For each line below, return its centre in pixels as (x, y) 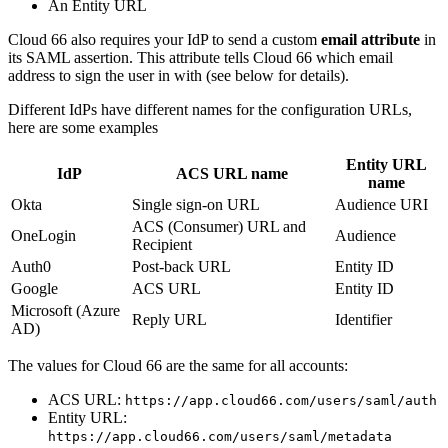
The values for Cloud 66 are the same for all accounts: (178, 366)
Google (34, 289)
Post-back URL (181, 267)
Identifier (363, 320)
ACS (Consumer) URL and (219, 227)
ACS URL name (231, 174)
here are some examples (83, 128)
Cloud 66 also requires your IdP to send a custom (164, 40)
